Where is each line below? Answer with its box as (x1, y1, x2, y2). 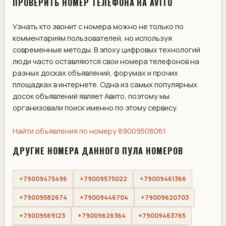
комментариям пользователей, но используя (13, 33, 172, 43)
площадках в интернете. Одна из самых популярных (13, 79, 197, 90)
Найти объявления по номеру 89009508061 (13, 126, 166, 136)
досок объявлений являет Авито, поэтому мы (13, 91, 169, 101)
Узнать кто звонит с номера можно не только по (13, 21, 184, 32)
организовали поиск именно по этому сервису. (13, 102, 178, 113)
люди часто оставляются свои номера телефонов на (13, 56, 199, 67)
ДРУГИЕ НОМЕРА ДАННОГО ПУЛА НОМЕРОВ (13, 144, 184, 157)
